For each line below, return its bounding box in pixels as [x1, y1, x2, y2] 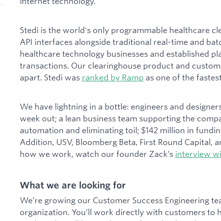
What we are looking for [20, 180, 126, 191]
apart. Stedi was [20, 72, 82, 83]
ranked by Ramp [82, 72, 144, 83]
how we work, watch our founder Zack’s [20, 148, 175, 159]
